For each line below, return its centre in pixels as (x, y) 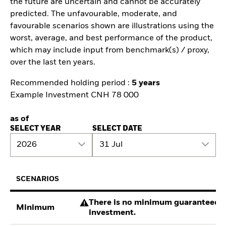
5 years (146, 83)
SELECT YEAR (35, 128)
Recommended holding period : (71, 83)
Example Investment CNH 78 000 (74, 96)
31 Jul (111, 145)
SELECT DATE (118, 128)
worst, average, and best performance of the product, (111, 39)
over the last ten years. (53, 63)
